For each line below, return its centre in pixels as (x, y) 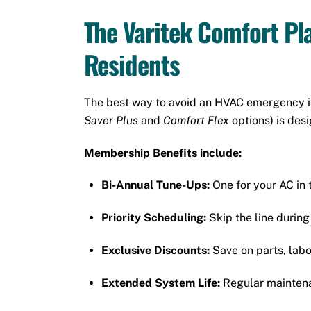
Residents (132, 65)
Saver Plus (111, 120)
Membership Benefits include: (162, 153)
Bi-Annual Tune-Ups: (156, 185)
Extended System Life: (161, 283)
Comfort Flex (196, 120)
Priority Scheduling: (154, 218)
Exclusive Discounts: (156, 250)
